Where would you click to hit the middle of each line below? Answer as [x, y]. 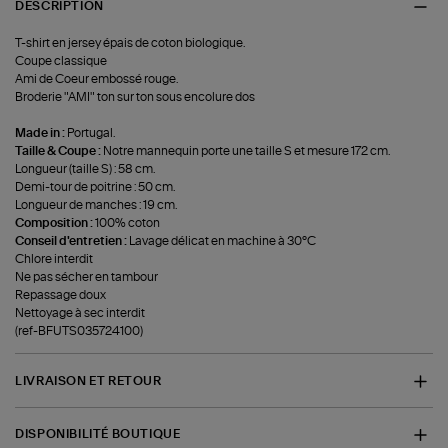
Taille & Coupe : [59, 151]
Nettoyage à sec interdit [80, 313]
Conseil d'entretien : [72, 241]
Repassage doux [61, 295]
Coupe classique [61, 61]
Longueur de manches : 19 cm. [96, 205]
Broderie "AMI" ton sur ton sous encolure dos [135, 97]
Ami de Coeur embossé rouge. [97, 79]
